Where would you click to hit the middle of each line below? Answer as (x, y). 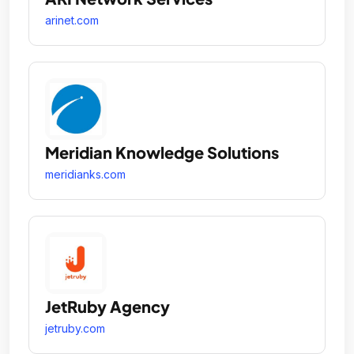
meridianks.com (85, 175)
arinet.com (72, 21)
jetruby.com (75, 329)
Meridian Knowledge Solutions (162, 153)
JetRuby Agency (107, 307)
